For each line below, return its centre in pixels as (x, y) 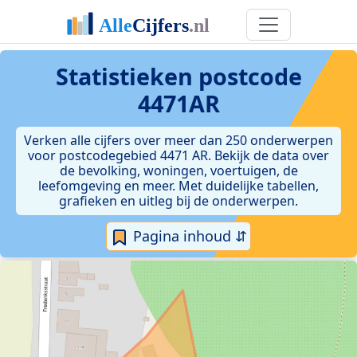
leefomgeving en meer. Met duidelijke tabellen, (178, 186)
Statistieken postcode (178, 76)
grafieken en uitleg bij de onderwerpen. (178, 201)
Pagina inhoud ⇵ (188, 236)
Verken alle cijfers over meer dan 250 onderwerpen (178, 140)
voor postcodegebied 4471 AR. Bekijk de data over (178, 155)
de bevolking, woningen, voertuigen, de (178, 171)
